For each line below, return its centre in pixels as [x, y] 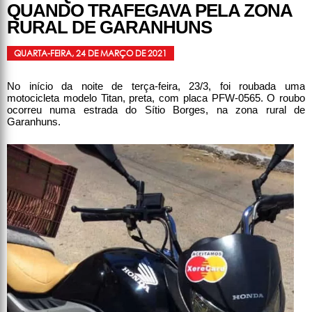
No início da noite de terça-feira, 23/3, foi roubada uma [156, 86]
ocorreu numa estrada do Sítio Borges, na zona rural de [156, 109]
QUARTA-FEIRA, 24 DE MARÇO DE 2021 [91, 53]
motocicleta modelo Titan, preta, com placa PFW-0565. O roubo [156, 97]
